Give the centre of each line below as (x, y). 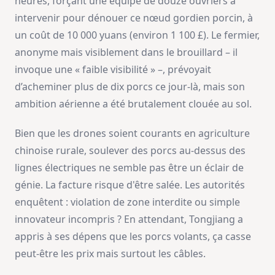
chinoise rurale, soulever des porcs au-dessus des (130, 150)
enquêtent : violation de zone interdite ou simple (127, 202)
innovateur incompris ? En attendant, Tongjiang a (129, 219)
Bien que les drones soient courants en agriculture (132, 133)
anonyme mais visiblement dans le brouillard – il (126, 52)
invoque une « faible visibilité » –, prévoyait (113, 69)
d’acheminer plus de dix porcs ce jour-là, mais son (130, 86)
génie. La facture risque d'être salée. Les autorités (130, 184)
